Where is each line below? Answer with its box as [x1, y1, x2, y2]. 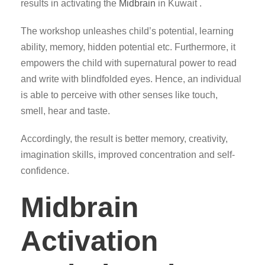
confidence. [21, 166, 69, 176]
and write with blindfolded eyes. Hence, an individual [21, 74, 241, 84]
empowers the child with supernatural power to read [21, 58, 237, 68]
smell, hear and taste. [21, 106, 110, 116]
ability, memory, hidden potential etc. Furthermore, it [21, 42, 235, 52]
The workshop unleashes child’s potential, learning [21, 26, 234, 36]
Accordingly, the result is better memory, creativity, [21, 134, 228, 144]
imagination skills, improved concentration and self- [21, 150, 235, 160]
